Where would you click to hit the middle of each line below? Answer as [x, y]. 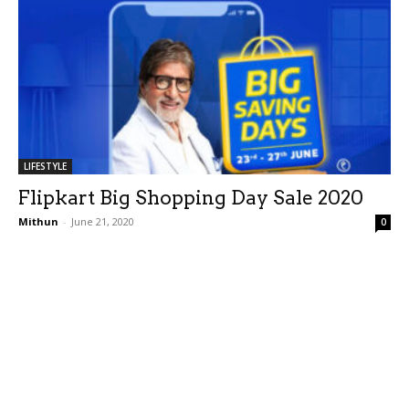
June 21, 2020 [103, 222]
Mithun [38, 222]
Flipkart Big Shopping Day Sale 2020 [191, 198]
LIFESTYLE [45, 167]
